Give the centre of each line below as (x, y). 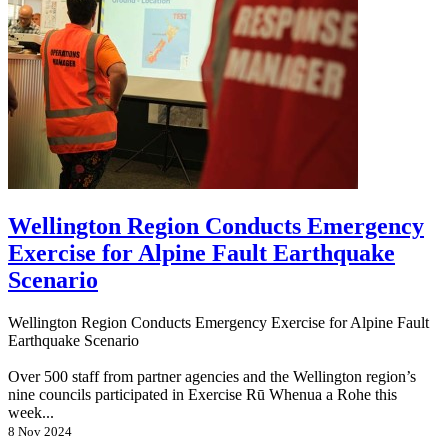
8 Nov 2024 (40, 432)
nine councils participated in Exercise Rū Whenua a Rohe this (202, 395)
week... (31, 413)
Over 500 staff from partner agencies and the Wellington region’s (212, 377)
